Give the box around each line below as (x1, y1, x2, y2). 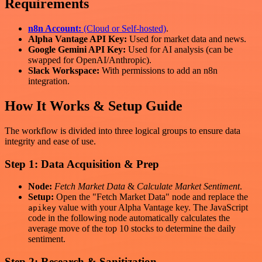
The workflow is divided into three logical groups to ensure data (5, 125, 240, 136)
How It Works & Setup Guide (5, 98, 182, 114)
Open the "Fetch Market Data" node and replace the (54, 192, 248, 202)
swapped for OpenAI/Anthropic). (28, 55, 151, 65)
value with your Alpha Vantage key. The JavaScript (56, 202, 248, 213)
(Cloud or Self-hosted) (81, 23, 166, 34)
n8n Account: (28, 23, 81, 34)
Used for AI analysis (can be (126, 44, 233, 55)
